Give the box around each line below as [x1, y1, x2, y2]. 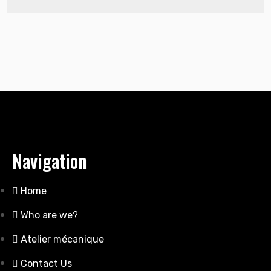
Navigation [12, 147, 87, 175]
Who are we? [21, 209, 78, 221]
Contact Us [21, 258, 72, 270]
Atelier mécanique [21, 233, 104, 246]
